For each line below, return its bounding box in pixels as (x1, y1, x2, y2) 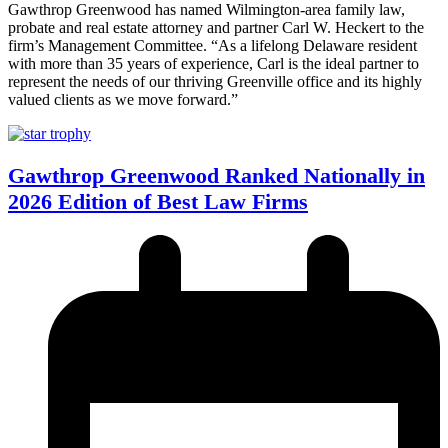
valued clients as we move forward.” (8, 91, 238, 109)
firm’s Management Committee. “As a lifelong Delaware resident (8, 37, 417, 55)
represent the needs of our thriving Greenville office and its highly (8, 73, 422, 91)
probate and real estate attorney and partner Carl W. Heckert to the (8, 19, 424, 37)
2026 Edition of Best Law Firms (8, 189, 308, 215)
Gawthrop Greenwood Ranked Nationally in (8, 163, 425, 189)
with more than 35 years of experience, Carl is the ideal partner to (8, 55, 419, 73)
